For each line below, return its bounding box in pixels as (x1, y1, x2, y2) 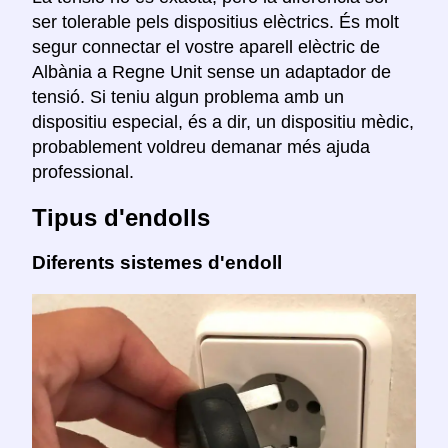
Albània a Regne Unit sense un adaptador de (32, 62, 391, 83)
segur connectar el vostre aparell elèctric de (32, 37, 380, 58)
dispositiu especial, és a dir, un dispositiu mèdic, (32, 112, 414, 133)
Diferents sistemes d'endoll (32, 252, 282, 273)
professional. (32, 162, 134, 183)
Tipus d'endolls (32, 204, 210, 232)
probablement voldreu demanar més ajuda (32, 137, 370, 158)
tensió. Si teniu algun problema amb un (32, 87, 344, 108)
